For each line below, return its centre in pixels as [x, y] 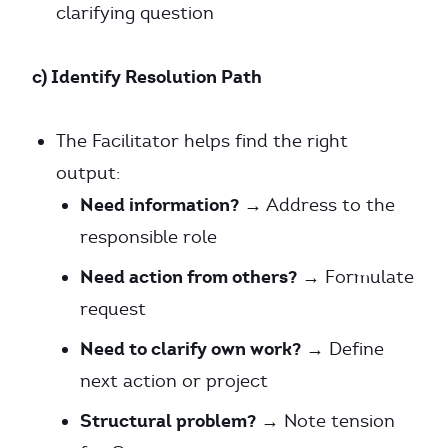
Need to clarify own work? [190, 348]
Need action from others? [188, 276]
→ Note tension [325, 421]
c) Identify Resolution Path [147, 76]
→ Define [342, 349]
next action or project [174, 381]
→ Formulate [355, 277]
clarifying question [135, 13]
